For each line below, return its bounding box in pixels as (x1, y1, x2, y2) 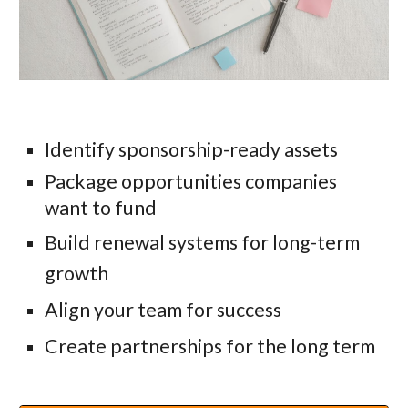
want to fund (45, 195, 158, 219)
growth (45, 260, 109, 285)
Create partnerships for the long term (45, 333, 376, 358)
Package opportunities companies (45, 168, 338, 193)
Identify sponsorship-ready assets (45, 137, 339, 161)
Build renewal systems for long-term (45, 229, 361, 254)
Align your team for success (45, 297, 282, 321)
